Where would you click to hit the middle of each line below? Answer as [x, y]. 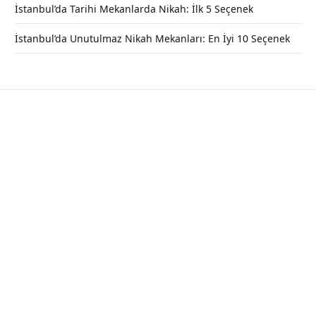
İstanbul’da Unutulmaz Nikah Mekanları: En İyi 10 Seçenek [152, 38]
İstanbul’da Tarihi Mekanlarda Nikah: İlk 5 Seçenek [134, 8]
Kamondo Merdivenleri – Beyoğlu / [148, 144]
